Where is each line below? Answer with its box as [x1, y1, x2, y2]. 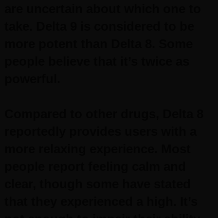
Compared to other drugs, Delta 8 [4, 107, 203, 121]
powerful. [4, 72, 64, 86]
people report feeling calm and [4, 159, 186, 174]
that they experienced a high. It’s [4, 194, 198, 209]
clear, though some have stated [4, 177, 191, 191]
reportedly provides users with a [4, 124, 197, 139]
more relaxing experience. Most [4, 142, 191, 156]
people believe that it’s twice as [4, 54, 189, 69]
